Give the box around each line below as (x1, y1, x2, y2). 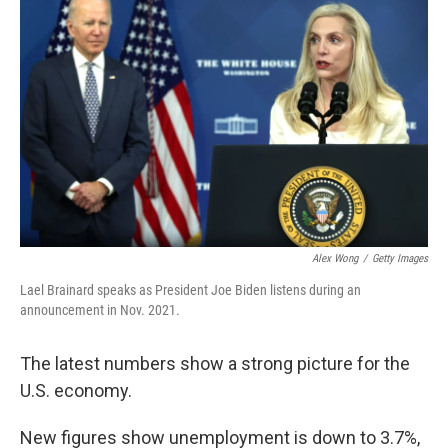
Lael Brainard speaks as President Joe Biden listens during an (20, 282, 361, 298)
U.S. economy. (20, 380, 132, 401)
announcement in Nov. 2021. (20, 302, 180, 318)
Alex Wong (312, 252, 358, 265)
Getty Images (372, 252, 428, 265)
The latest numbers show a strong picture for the (20, 353, 410, 374)
